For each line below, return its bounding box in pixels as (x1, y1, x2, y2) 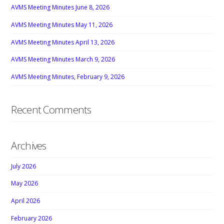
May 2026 (11, 179, 38, 188)
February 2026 (11, 213, 52, 222)
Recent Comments (11, 102, 91, 116)
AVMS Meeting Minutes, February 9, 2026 (11, 72, 125, 81)
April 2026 (11, 196, 40, 205)
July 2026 (11, 161, 36, 170)
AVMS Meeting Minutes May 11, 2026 (11, 20, 113, 29)
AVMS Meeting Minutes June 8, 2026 (11, 3, 110, 12)
